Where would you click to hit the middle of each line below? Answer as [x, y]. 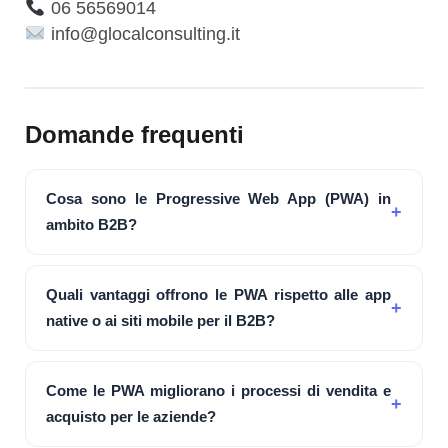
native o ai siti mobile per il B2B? [160, 320]
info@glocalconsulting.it [142, 33]
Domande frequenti [134, 134]
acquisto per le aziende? [131, 416]
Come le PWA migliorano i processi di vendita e [218, 390]
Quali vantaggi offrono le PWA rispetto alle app [218, 294]
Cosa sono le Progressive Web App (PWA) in [218, 198]
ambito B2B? [91, 224]
